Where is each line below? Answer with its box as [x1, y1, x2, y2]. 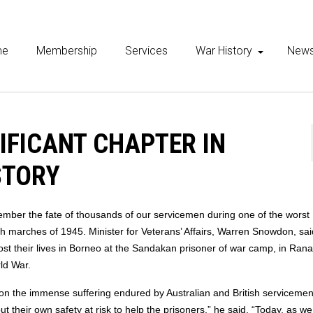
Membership [36, 44, 97, 57]
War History [196, 44, 252, 57]
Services [125, 44, 168, 57]
